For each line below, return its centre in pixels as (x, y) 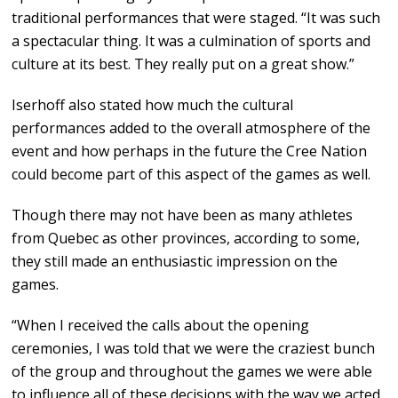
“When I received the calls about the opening (161, 326)
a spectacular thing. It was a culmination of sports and (191, 41)
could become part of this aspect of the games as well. (191, 175)
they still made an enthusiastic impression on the (175, 262)
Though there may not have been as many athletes (183, 215)
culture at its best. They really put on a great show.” (183, 64)
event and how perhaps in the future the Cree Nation (190, 151)
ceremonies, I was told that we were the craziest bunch (194, 349)
